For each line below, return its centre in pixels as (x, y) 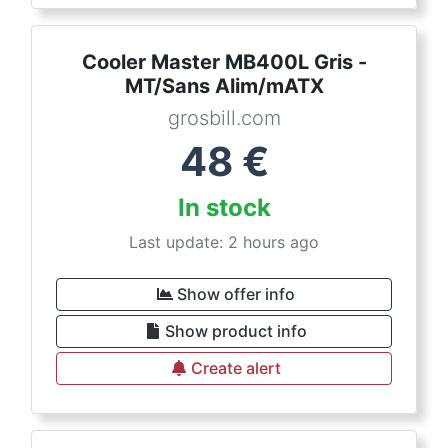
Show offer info (236, 294)
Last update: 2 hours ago (224, 242)
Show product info (236, 331)
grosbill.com (224, 118)
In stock (224, 207)
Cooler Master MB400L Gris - (224, 62)
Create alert (236, 368)
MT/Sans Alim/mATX (224, 86)
